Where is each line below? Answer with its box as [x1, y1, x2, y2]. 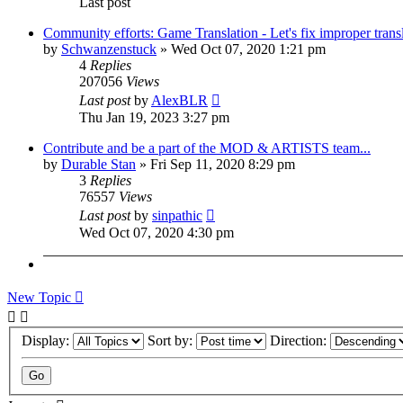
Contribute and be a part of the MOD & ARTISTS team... [43, 139, 371, 156]
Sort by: [148, 333, 196, 349]
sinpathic [152, 207, 202, 223]
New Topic [7, 289, 71, 305]
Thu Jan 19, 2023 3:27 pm [79, 109, 229, 125]
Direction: [270, 333, 330, 349]
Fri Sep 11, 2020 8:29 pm [150, 156, 295, 172]
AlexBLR [151, 92, 208, 108]
